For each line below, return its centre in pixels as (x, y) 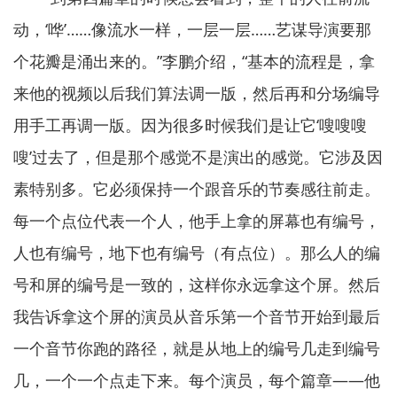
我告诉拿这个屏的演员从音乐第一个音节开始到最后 (197, 316)
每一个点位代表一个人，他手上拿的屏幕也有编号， (197, 221)
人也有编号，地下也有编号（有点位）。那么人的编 (197, 253)
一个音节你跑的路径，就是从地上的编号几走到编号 (197, 348)
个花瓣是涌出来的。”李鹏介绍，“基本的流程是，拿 (194, 61)
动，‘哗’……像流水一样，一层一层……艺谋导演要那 (192, 29)
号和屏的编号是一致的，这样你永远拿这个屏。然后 (197, 284)
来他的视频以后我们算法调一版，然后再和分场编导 (197, 93)
